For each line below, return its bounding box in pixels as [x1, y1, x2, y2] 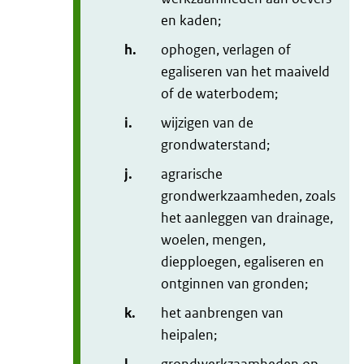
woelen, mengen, [161, 231, 266, 249]
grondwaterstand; [161, 136, 270, 154]
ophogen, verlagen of [161, 41, 291, 59]
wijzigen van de [161, 114, 253, 132]
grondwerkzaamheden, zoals [161, 187, 336, 206]
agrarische [161, 165, 223, 184]
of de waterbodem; [161, 84, 278, 103]
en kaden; [161, 11, 221, 30]
